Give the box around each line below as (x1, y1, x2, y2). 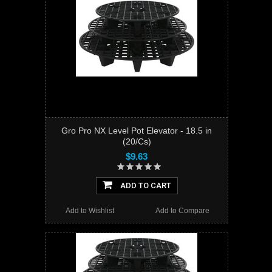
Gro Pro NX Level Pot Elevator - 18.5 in (61, 126, 212, 136)
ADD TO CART (118, 181, 171, 191)
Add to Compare (155, 206, 209, 216)
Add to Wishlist (66, 206, 115, 216)
